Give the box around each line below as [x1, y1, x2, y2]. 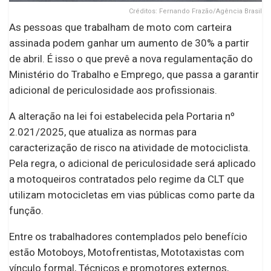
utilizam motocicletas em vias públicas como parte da [9, 188, 255, 201]
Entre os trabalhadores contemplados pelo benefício [9, 230, 247, 243]
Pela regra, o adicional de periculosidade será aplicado [9, 157, 256, 169]
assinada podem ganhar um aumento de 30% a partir [9, 36, 249, 49]
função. [9, 204, 44, 217]
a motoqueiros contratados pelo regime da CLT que [9, 172, 244, 185]
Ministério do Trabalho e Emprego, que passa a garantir [9, 68, 259, 80]
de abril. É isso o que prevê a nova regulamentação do [9, 52, 253, 65]
